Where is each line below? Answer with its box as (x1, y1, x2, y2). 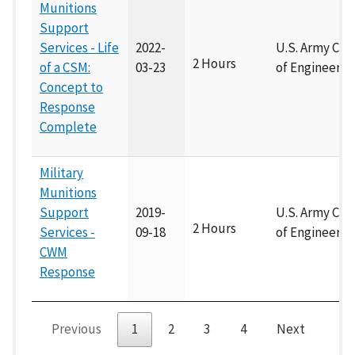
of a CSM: (40, 59, 90, 77)
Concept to (40, 78, 103, 97)
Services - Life (40, 39, 119, 57)
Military (40, 164, 83, 182)
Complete (40, 118, 97, 136)
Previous (51, 320, 101, 338)
